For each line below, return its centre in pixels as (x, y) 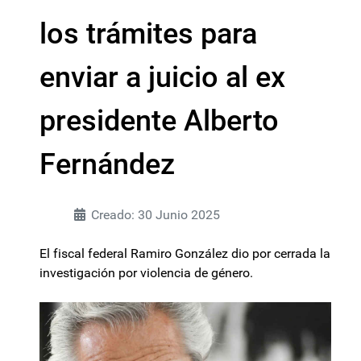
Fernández (107, 164)
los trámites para (148, 34)
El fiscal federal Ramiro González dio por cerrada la (185, 253)
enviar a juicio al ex (162, 77)
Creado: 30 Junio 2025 (156, 215)
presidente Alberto (159, 121)
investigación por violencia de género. (146, 273)
